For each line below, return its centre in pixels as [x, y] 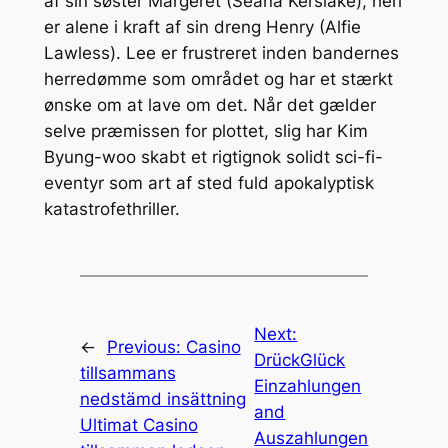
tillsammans [127, 373]
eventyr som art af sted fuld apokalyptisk [208, 182]
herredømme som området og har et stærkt [218, 78]
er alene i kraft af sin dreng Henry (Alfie [202, 26]
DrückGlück [300, 360]
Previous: [146, 347]
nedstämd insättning [162, 399]
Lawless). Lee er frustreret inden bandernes [221, 52]
